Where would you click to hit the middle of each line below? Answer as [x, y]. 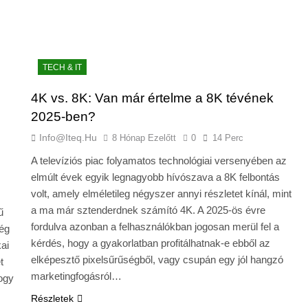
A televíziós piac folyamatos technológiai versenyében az [158, 160]
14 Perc [228, 137]
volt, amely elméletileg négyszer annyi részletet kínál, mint [161, 193]
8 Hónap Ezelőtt [144, 137]
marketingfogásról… [76, 276]
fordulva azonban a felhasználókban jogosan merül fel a [155, 226]
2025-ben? [63, 116]
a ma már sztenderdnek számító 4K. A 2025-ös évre [148, 210]
